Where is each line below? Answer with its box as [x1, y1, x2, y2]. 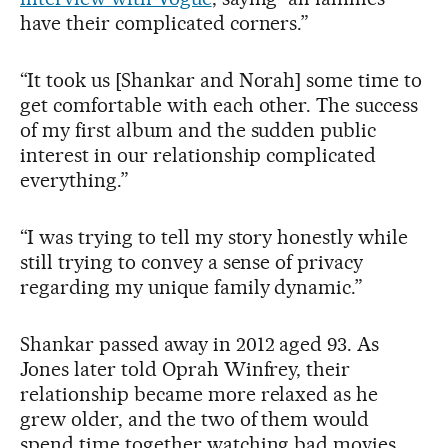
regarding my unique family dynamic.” [20, 275, 364, 299]
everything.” [20, 168, 129, 192]
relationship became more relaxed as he [20, 382, 379, 406]
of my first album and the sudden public [20, 118, 377, 142]
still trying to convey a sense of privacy [20, 250, 364, 274]
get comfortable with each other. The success [20, 93, 419, 117]
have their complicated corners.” [20, 11, 310, 35]
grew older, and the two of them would [20, 407, 370, 431]
